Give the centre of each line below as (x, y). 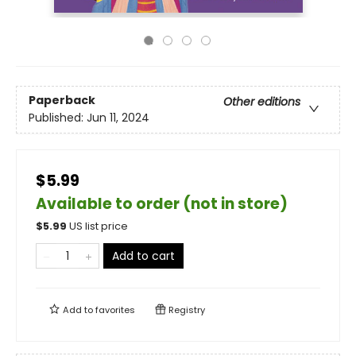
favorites (115, 310)
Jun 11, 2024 (118, 118)
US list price (99, 226)
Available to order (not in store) (162, 204)
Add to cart (143, 256)
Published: (58, 118)
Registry (186, 310)
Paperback (62, 101)
